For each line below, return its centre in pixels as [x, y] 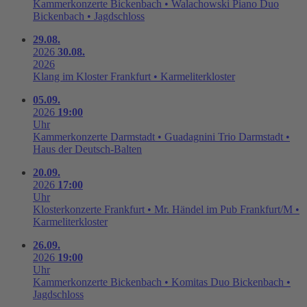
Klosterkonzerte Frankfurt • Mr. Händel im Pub [135, 209]
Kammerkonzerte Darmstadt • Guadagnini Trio [134, 136]
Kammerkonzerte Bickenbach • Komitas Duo [131, 282]
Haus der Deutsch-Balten [87, 149]
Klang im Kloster [70, 76]
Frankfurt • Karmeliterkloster [173, 76]
